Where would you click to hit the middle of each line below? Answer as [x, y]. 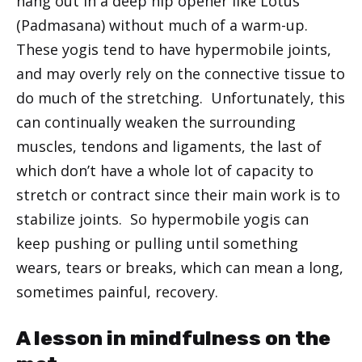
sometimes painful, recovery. [117, 291]
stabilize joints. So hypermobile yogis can [162, 219]
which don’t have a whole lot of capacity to [165, 170]
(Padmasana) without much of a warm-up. [164, 25]
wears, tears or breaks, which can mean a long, [180, 267]
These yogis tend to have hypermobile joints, [174, 49]
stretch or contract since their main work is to [178, 194]
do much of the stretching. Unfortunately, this [181, 97]
